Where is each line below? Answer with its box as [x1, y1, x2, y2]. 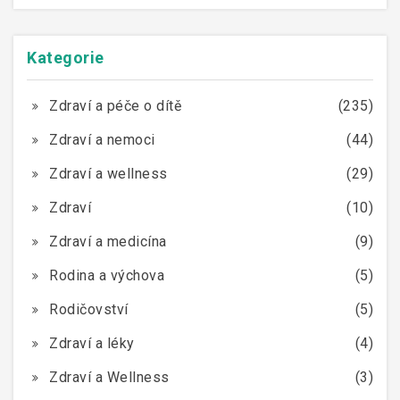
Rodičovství [49, 301, 129, 319]
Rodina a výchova [49, 267, 164, 285]
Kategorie [27, 48, 104, 68]
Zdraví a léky [49, 335, 135, 353]
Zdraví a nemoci [49, 131, 155, 149]
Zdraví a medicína [49, 233, 167, 251]
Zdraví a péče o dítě [49, 97, 181, 115]
